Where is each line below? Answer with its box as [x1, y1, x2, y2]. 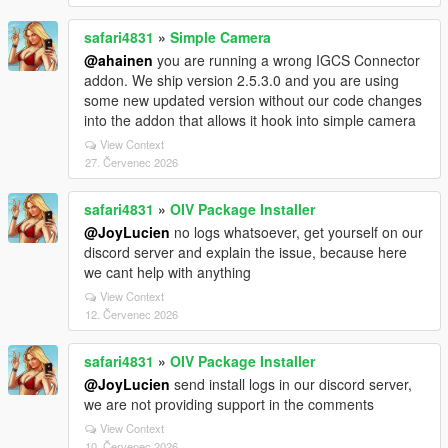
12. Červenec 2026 [85, 305, 178, 322]
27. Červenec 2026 [85, 153, 178, 170]
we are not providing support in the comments [84, 393, 374, 414]
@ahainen [84, 49, 153, 70]
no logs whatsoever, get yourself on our [170, 221, 423, 242]
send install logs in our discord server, [170, 373, 412, 394]
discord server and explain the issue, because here [84, 241, 407, 262]
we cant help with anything [84, 261, 251, 282]
